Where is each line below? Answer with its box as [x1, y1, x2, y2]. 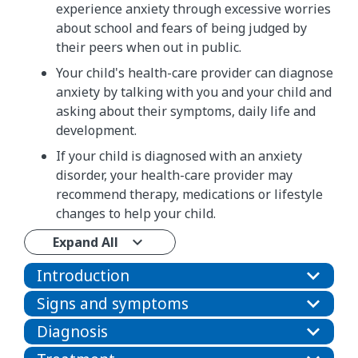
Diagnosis [37, 321, 108, 343]
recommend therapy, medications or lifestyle [56, 185, 323, 204]
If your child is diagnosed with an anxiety [56, 147, 302, 165]
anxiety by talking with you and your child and [56, 83, 332, 101]
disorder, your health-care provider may [56, 166, 292, 185]
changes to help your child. [56, 205, 216, 223]
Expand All [53, 233, 118, 252]
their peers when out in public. [56, 38, 241, 57]
